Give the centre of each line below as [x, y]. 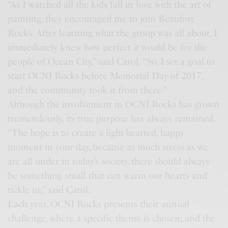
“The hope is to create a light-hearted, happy [96, 133]
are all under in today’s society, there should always [109, 161]
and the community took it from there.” [88, 90]
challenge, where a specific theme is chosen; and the [112, 218]
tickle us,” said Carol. [49, 190]
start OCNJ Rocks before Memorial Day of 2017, [106, 76]
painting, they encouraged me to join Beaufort [101, 19]
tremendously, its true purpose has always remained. [112, 118]
